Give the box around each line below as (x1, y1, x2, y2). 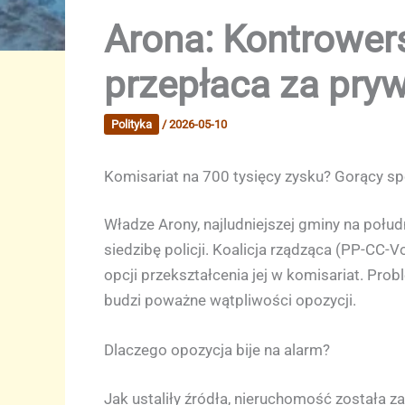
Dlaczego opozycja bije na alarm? (103, 341, 330, 360)
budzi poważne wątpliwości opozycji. (103, 291, 356, 309)
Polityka (110, 117, 152, 131)
